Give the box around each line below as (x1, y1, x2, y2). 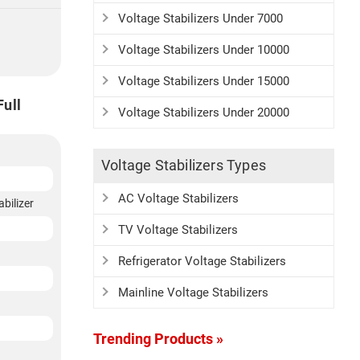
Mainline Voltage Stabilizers (118, 285, 268, 300)
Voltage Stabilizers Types (101, 157, 266, 174)
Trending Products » (93, 330, 223, 347)
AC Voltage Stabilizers (118, 191, 239, 206)
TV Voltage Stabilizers (118, 223, 238, 237)
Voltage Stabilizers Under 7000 (118, 11, 283, 26)
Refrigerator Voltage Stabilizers (118, 254, 286, 268)
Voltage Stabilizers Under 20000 (118, 105, 289, 120)
